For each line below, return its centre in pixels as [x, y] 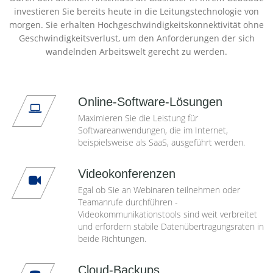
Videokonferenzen [126, 174]
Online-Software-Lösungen [150, 102]
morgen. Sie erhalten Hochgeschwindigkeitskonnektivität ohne [136, 25]
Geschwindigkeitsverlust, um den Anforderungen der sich [136, 38]
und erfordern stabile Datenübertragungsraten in [171, 226]
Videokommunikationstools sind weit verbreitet [167, 214]
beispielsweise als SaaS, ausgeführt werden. [161, 142]
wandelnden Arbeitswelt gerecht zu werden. [136, 51]
